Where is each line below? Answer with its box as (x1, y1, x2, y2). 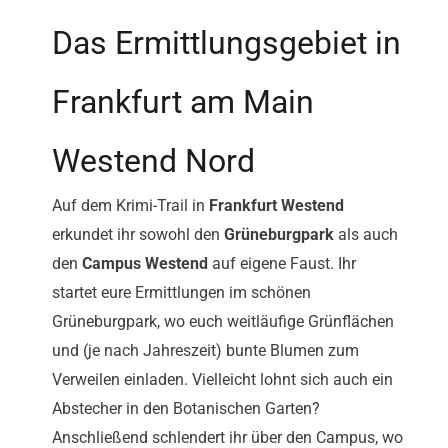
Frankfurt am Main (52, 83, 314, 122)
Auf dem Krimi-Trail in (52, 196, 209, 216)
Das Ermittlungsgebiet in (52, 24, 401, 63)
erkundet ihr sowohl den (52, 225, 224, 245)
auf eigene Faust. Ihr (208, 254, 356, 274)
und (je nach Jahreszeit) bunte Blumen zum (52, 341, 359, 361)
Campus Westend (82, 254, 208, 274)
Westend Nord (52, 142, 255, 181)
